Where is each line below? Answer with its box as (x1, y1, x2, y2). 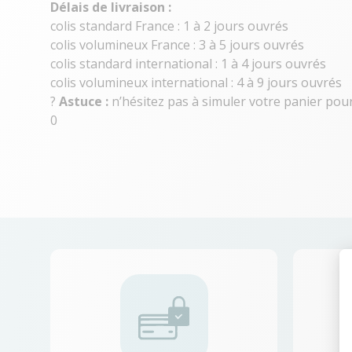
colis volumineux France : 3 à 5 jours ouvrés (50, 36, 304, 53)
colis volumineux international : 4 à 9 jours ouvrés (50, 74, 342, 91)
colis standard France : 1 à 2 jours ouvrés (50, 17, 288, 35)
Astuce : (59, 93, 108, 110)
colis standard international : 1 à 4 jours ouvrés (50, 55, 326, 72)
